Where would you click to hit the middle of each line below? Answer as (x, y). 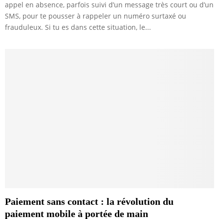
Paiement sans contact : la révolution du (89, 202)
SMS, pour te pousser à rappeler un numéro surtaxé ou (96, 16)
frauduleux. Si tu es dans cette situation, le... (78, 27)
